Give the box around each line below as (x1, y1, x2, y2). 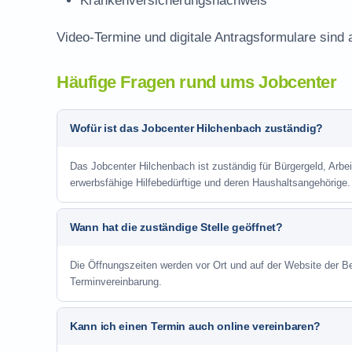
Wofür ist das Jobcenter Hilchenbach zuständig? (70, 122, 324, 134)
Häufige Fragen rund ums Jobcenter (57, 72, 337, 92)
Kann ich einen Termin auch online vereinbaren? (70, 320, 321, 332)
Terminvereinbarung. (70, 276, 162, 288)
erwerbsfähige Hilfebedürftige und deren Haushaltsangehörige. (70, 177, 350, 189)
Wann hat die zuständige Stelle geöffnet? (70, 221, 283, 233)
